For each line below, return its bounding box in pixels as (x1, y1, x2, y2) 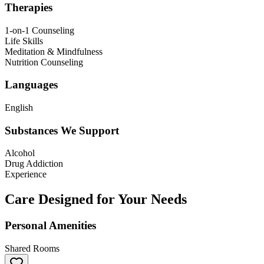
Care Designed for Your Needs (5, 192, 187, 207)
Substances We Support (5, 124, 119, 137)
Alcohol (5, 148, 35, 159)
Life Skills (5, 35, 43, 46)
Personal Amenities (5, 219, 96, 232)
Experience (5, 169, 47, 180)
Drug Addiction (5, 159, 63, 169)
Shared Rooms (5, 243, 60, 253)
